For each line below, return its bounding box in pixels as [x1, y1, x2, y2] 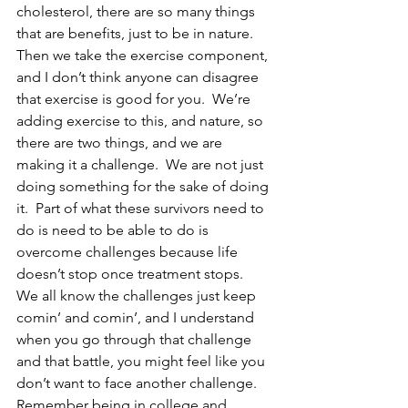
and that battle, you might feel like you [16, 352, 269, 370]
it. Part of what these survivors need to [16, 199, 268, 217]
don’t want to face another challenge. [16, 373, 264, 392]
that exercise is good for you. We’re [16, 89, 254, 107]
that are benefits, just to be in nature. [16, 24, 260, 42]
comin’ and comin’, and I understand [16, 308, 258, 326]
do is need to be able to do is [16, 220, 212, 239]
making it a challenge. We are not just [16, 155, 267, 173]
